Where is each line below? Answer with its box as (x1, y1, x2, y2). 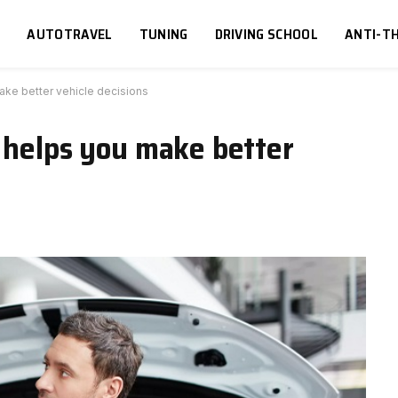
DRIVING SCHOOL (214, 22, 319, 45)
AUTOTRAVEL (27, 22, 113, 45)
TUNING (139, 22, 188, 45)
